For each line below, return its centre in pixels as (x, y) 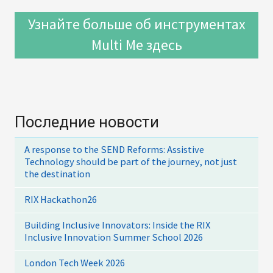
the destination (57, 174)
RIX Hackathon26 (61, 199)
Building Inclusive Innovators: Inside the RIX (117, 225)
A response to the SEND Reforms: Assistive (114, 149)
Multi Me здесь (136, 44)
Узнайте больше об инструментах (136, 24)
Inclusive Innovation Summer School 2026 (114, 237)
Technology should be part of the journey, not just (131, 161)
